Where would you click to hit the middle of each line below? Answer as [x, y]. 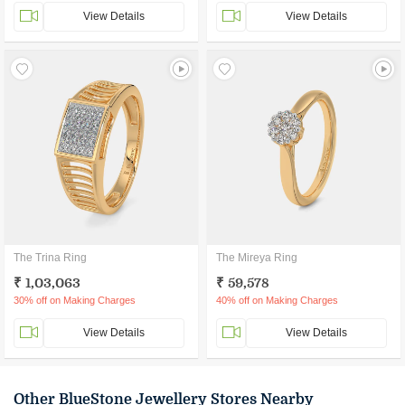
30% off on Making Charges [75, 300]
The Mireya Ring [257, 258]
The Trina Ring [50, 258]
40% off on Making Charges [277, 300]
